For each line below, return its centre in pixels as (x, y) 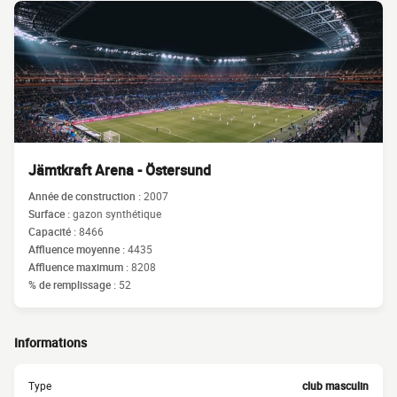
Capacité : (54, 231)
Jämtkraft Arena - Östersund (120, 170)
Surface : (51, 214)
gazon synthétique (117, 214)
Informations (51, 343)
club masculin (335, 385)
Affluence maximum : (80, 267)
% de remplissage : (74, 284)
